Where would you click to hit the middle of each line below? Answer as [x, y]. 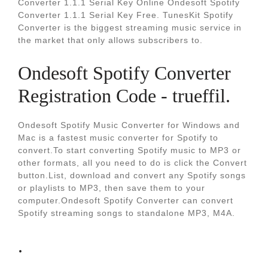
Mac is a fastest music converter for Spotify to [118, 138]
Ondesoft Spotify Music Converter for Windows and [129, 125]
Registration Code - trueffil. [124, 96]
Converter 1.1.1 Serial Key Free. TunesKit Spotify [126, 15]
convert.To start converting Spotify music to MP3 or [130, 150]
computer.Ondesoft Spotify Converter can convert [126, 200]
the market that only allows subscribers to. [110, 40]
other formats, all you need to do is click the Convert [133, 163]
